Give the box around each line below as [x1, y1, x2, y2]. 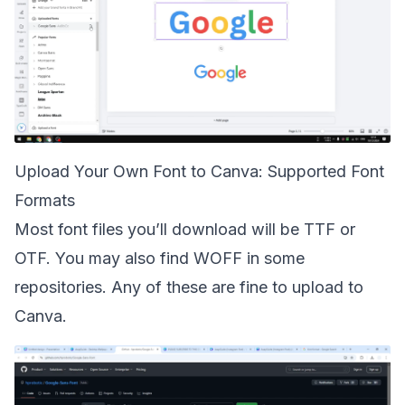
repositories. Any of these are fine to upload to [14, 278, 363, 297]
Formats [14, 191, 75, 210]
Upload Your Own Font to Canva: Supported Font [14, 162, 384, 181]
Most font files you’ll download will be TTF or [14, 220, 355, 239]
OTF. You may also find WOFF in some [14, 249, 305, 268]
